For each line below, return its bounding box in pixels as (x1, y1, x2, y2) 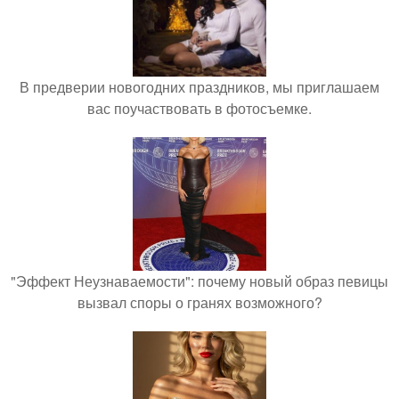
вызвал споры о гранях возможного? (77, 292, 322, 313)
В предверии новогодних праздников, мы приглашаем (20, 77, 379, 98)
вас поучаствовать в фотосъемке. (87, 98, 312, 119)
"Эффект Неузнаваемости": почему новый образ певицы (11, 271, 388, 292)
